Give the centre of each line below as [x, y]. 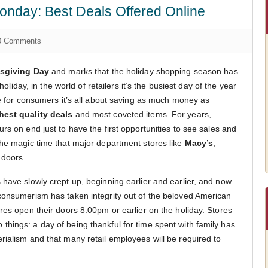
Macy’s [199, 143]
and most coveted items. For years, [142, 114]
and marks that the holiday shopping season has [143, 71]
